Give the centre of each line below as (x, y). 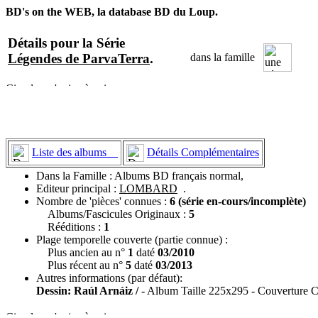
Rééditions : (70, 226)
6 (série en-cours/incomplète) (238, 201)
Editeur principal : (78, 188)
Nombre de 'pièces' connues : (103, 201)
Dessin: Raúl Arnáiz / (89, 290)
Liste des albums (75, 152)
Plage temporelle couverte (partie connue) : (132, 239)
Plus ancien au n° (82, 252)
